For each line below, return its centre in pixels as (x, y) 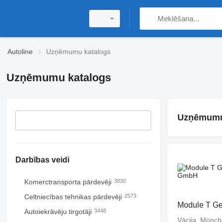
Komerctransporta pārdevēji (69, 182)
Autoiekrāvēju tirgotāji (59, 212)
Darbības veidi (42, 160)
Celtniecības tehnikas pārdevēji (74, 197)
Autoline (20, 52)
